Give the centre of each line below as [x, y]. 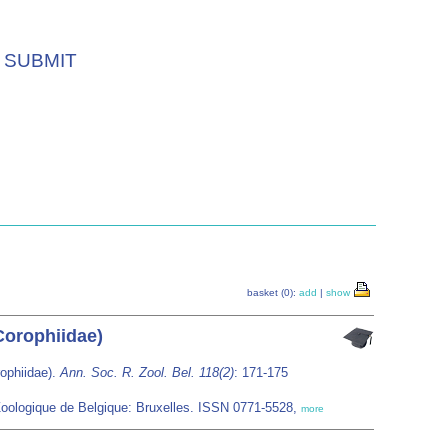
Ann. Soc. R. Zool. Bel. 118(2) [147, 372]
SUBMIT [40, 60]
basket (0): [273, 292]
